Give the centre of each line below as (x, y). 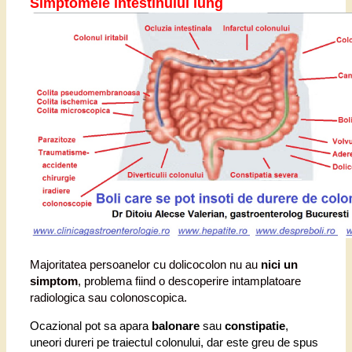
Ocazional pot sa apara (91, 326)
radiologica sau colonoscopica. (108, 298)
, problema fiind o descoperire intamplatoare (189, 281)
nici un (278, 265)
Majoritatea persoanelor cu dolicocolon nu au (144, 265)
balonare (176, 326)
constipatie (255, 326)
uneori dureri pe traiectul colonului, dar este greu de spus (174, 343)
